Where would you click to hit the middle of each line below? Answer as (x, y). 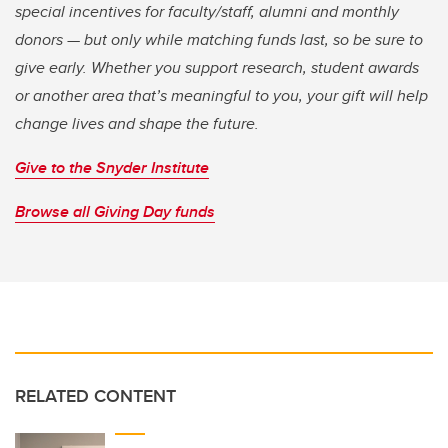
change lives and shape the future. (139, 124)
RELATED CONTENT (95, 396)
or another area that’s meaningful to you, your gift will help (221, 96)
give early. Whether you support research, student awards (217, 68)
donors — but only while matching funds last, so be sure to (219, 40)
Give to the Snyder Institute (112, 168)
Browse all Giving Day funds (115, 212)
